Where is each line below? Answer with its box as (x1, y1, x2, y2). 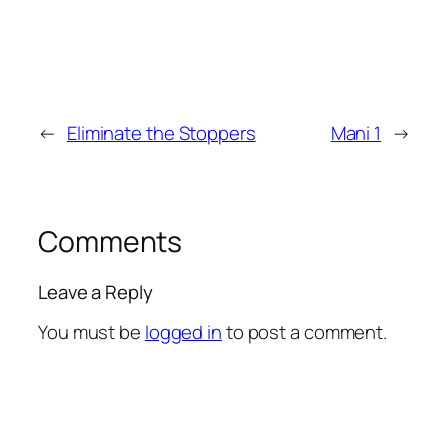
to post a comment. (221, 319, 388, 346)
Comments (38, 222, 183, 262)
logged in (144, 319, 222, 346)
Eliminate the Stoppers (66, 120, 256, 147)
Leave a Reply (38, 278, 153, 305)
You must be (38, 319, 145, 346)
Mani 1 (330, 120, 382, 147)
